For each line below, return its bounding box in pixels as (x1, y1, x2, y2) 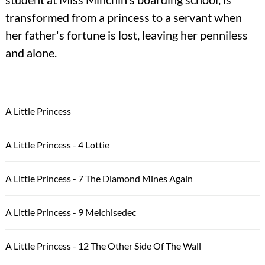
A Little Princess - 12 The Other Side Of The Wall (5, 240, 201, 252)
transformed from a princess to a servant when (5, 10, 242, 25)
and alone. (5, 46, 57, 60)
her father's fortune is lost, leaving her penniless (5, 28, 248, 43)
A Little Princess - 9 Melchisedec (5, 206, 136, 218)
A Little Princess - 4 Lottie (5, 139, 109, 151)
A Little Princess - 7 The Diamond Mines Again (5, 173, 193, 185)
